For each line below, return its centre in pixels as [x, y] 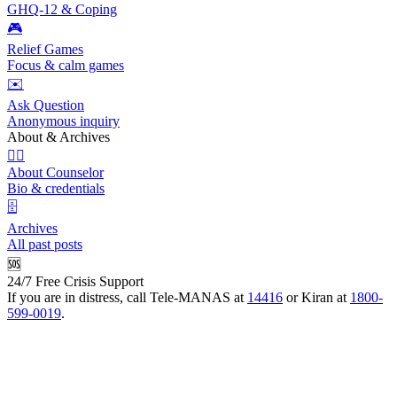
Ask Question [46, 105]
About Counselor [55, 173]
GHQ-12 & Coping [62, 10]
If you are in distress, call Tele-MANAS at [127, 298]
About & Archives [58, 137]
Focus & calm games [66, 66]
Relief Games [45, 50]
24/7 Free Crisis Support [75, 282]
